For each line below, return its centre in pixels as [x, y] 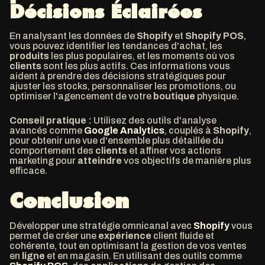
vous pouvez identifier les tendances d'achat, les [116, 46]
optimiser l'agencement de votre [81, 96]
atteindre [100, 161]
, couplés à [189, 130]
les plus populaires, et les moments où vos [142, 56]
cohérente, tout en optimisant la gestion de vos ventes [128, 246]
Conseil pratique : [51, 120]
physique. [217, 96]
